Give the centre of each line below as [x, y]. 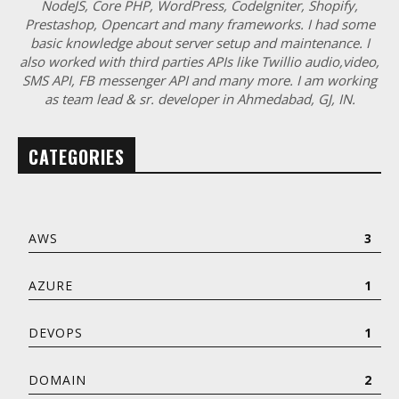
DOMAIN [57, 380]
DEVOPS [56, 333]
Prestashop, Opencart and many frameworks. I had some [199, 24]
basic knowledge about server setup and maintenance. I [199, 43]
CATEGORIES [77, 157]
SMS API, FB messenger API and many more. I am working [199, 81]
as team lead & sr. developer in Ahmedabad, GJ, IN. [199, 99]
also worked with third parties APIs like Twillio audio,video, [199, 62]
